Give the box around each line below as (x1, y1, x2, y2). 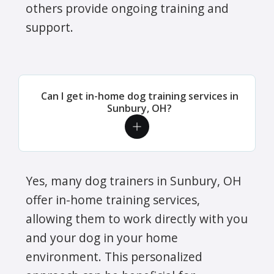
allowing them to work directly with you (26, 210, 248, 227)
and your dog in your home (26, 229, 178, 246)
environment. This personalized (26, 248, 202, 265)
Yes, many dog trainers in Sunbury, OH (26, 172, 242, 189)
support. (26, 18, 73, 35)
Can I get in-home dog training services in (40, 89, 239, 103)
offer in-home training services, (26, 191, 200, 208)
